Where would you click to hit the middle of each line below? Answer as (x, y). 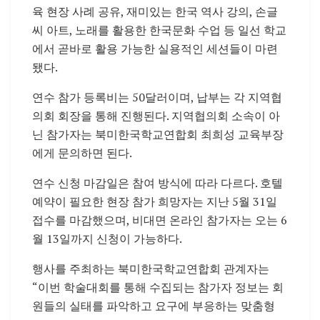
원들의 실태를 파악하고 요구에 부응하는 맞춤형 (154, 305)
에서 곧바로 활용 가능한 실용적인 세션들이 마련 (155, 48)
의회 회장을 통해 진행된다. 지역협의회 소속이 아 (156, 115)
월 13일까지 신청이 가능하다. (107, 238)
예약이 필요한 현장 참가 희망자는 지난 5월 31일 (155, 201)
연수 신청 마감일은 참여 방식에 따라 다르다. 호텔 (157, 182)
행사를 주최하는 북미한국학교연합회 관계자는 (151, 268)
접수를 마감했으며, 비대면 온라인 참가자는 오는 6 (160, 220)
